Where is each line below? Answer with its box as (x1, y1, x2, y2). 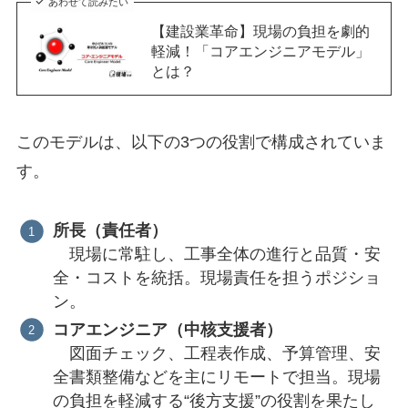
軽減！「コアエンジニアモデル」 (150, 42, 370, 59)
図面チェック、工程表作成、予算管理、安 (53, 343, 382, 362)
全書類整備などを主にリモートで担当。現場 (53, 367, 382, 386)
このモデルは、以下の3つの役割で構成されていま (15, 133, 386, 152)
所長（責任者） (53, 221, 168, 240)
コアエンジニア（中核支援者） (53, 320, 283, 339)
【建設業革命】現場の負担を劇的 (150, 22, 370, 39)
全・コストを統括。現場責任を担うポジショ (53, 269, 382, 288)
